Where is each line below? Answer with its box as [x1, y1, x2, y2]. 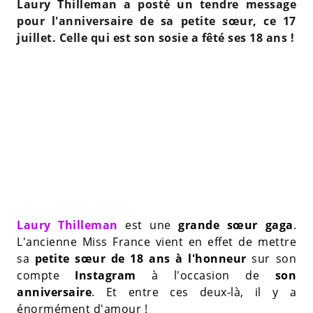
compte [17, 267, 75, 283]
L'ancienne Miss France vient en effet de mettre [17, 233, 296, 249]
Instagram [75, 267, 136, 283]
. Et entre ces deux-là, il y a [92, 284, 296, 300]
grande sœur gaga [178, 217, 293, 233]
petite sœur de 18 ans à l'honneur [34, 250, 247, 266]
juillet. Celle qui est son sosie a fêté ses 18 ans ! [17, 29, 294, 45]
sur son [246, 250, 297, 266]
